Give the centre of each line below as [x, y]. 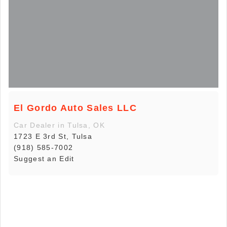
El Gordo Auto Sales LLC [75, 108]
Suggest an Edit [44, 158]
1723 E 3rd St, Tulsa [53, 136]
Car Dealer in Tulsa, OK [59, 125]
